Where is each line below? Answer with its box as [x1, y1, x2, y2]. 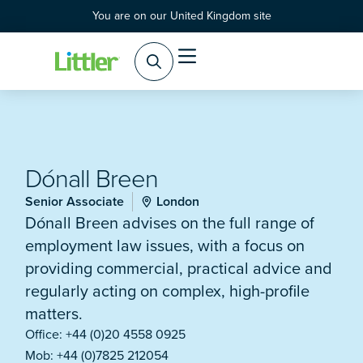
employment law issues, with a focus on [25, 233, 305, 258]
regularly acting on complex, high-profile [25, 278, 310, 303]
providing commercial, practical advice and [25, 255, 333, 280]
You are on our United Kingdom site [92, 7, 271, 24]
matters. [25, 301, 83, 326]
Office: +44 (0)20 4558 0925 [25, 324, 186, 344]
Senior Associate [25, 191, 125, 211]
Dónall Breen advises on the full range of [25, 210, 315, 235]
